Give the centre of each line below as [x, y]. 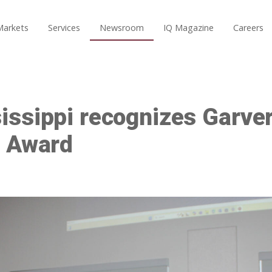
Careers [248, 28]
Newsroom [121, 28]
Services [64, 28]
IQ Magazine [188, 28]
